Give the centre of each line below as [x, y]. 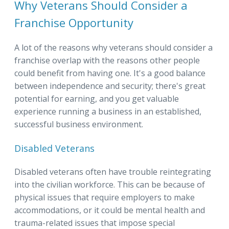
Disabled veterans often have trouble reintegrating [113, 171]
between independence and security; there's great [110, 86]
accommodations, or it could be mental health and [110, 210]
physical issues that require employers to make [105, 197]
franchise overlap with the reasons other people [107, 60]
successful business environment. [79, 124]
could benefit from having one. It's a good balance [110, 73]
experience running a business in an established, [108, 111]
